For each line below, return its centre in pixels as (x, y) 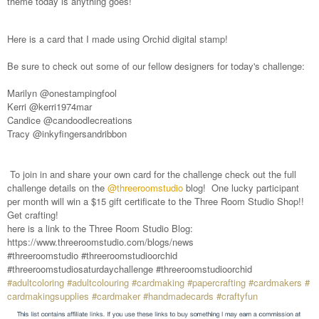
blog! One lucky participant (241, 188)
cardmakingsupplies (48, 296)
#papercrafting (216, 283)
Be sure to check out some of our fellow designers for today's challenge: (156, 66)
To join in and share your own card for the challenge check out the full (152, 174)
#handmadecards (178, 296)
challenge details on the (57, 188)
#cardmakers (275, 283)
